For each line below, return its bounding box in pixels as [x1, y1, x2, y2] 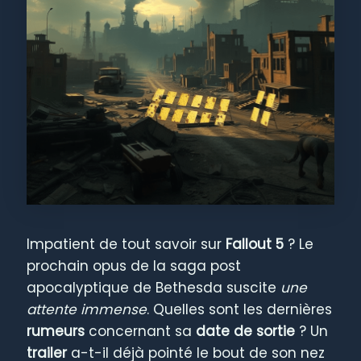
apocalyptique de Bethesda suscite [27, 278, 281, 298]
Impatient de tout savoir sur [27, 234, 226, 255]
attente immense [27, 300, 147, 320]
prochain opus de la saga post [27, 256, 242, 276]
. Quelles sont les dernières [147, 300, 333, 320]
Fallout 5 [226, 234, 284, 255]
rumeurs [27, 322, 85, 342]
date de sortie [196, 322, 296, 342]
